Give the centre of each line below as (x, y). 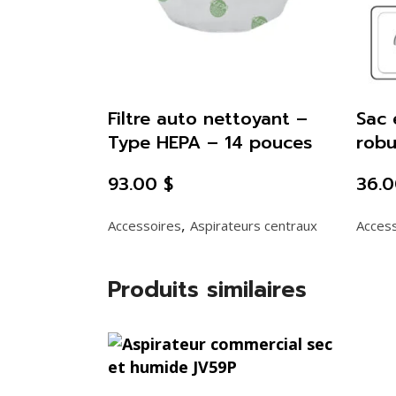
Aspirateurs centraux (254, 226)
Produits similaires (207, 290)
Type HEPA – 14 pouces (210, 143)
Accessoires (145, 226)
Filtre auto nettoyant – (208, 119)
